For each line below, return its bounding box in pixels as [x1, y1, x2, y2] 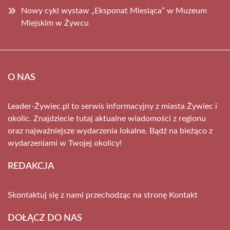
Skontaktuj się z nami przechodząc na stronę [8, 191, 169, 199]
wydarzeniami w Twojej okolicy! [8, 139, 122, 147]
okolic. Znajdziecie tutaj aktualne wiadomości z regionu [8, 114, 206, 123]
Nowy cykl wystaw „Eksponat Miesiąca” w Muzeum [21, 7, 207, 15]
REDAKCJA [8, 162, 54, 171]
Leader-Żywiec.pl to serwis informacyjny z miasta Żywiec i [8, 102, 217, 110]
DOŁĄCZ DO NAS [8, 214, 82, 223]
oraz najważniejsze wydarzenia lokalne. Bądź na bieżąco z [8, 127, 213, 135]
